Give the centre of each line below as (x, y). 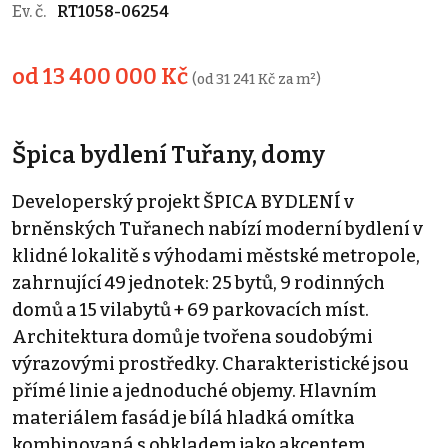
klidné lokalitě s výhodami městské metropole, (216, 255)
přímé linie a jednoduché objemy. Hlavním (194, 390)
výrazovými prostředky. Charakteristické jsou (210, 363)
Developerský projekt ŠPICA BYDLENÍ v (183, 201)
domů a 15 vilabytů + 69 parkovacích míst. (190, 309)
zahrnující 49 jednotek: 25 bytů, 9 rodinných (198, 282)
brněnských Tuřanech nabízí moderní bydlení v (217, 228)
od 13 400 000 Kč (102, 76)
